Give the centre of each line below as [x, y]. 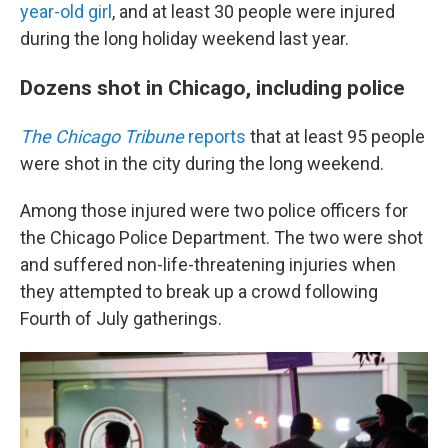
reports [215, 136]
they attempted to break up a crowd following [199, 291]
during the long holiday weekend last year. [184, 38]
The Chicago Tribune [102, 136]
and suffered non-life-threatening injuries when [208, 264]
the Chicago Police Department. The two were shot [221, 237]
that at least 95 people [335, 136]
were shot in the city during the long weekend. [202, 163]
